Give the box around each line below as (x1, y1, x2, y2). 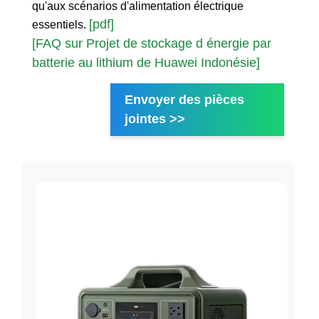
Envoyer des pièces (124, 93, 244, 108)
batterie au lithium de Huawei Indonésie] (32, 56, 260, 70)
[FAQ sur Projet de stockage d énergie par (32, 36, 271, 51)
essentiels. (32, 19, 89, 31)
